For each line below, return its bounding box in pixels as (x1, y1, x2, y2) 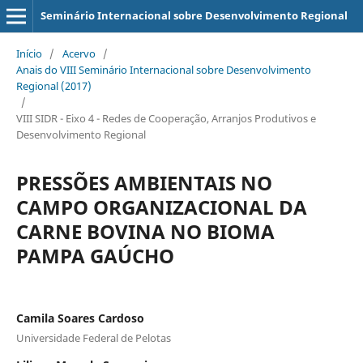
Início (15, 45, 42, 61)
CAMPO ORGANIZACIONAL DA (15, 193, 307, 220)
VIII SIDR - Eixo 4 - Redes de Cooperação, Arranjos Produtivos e (15, 110, 316, 126)
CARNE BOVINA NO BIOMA (15, 217, 275, 245)
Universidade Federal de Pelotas (15, 330, 171, 345)
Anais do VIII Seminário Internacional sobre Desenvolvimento (15, 62, 311, 77)
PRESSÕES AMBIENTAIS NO (15, 169, 272, 196)
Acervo (62, 45, 96, 61)
